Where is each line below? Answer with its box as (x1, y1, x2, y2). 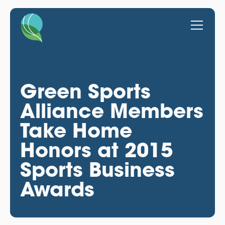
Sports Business (20, 156, 175, 182)
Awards (20, 176, 94, 202)
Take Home (20, 117, 132, 143)
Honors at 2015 (20, 137, 173, 163)
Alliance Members (20, 97, 203, 124)
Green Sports (20, 78, 151, 104)
